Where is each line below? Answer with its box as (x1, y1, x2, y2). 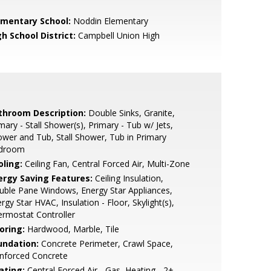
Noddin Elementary (70, 15, 148, 27)
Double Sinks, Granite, (85, 107, 175, 119)
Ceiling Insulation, (92, 172, 163, 184)
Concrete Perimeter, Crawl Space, (38, 238, 173, 249)
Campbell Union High (75, 30, 160, 41)
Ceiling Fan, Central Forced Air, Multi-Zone (22, 158, 190, 169)
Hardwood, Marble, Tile (24, 223, 119, 235)
